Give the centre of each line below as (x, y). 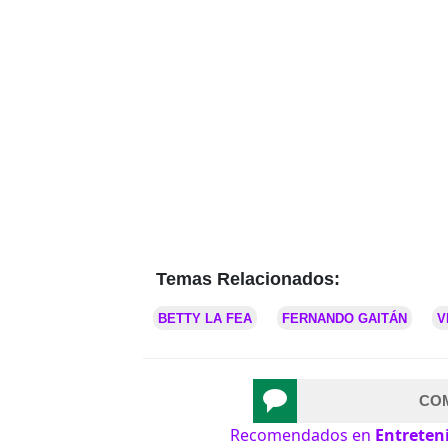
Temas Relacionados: (248, 279)
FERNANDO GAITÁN (344, 319)
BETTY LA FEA (205, 319)
